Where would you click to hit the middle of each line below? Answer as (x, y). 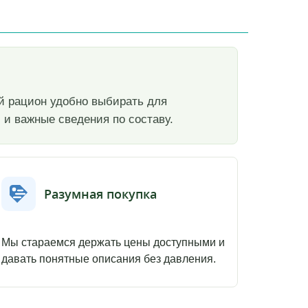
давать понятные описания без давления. (109, 259)
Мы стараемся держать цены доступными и (113, 243)
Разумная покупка (101, 194)
